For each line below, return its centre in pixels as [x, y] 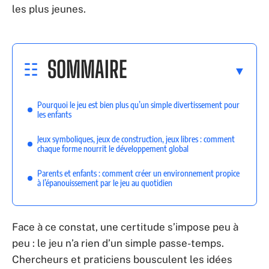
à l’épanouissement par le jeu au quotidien [105, 183]
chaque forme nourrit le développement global [113, 148]
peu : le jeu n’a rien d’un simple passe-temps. [118, 243]
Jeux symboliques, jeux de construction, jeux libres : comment [136, 139]
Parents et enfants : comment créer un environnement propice [138, 173]
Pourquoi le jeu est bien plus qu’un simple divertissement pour [138, 104]
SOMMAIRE [87, 69]
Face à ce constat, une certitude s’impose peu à [125, 227]
